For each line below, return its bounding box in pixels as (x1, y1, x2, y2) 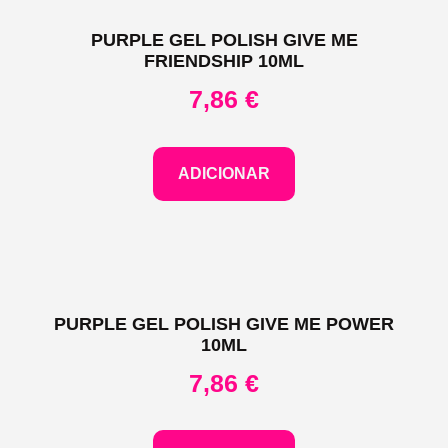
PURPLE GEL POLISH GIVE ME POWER (54, 313, 394, 334)
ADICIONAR (178, 164, 270, 182)
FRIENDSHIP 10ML (144, 51, 304, 72)
